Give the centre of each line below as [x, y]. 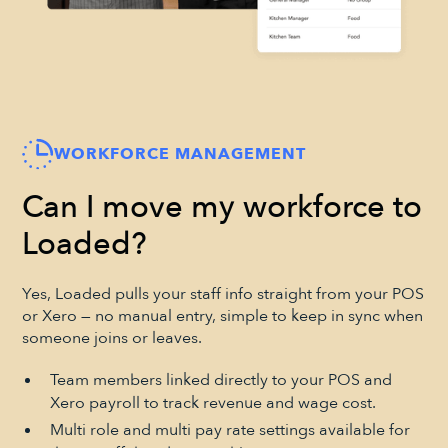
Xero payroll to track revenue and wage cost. [212, 402]
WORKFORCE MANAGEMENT [179, 153]
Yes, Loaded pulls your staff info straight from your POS [223, 294]
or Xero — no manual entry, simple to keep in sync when [223, 316]
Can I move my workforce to [222, 208]
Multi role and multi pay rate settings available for [229, 429]
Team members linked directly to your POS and [220, 379]
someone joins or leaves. [112, 338]
